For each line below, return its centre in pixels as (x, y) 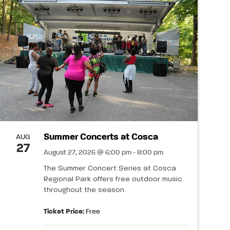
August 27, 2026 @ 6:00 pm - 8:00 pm (104, 152)
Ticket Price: (64, 211)
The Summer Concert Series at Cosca (110, 168)
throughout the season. (85, 190)
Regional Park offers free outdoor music (113, 179)
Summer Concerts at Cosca (101, 137)
